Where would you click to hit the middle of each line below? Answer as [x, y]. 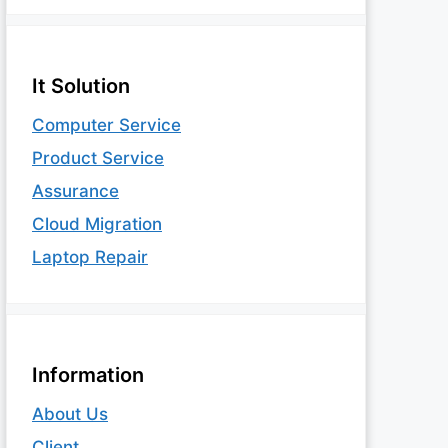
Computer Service [106, 124]
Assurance [75, 190]
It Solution [81, 85]
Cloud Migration [97, 223]
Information [88, 374]
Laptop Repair [90, 256]
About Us [70, 413]
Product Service [98, 157]
